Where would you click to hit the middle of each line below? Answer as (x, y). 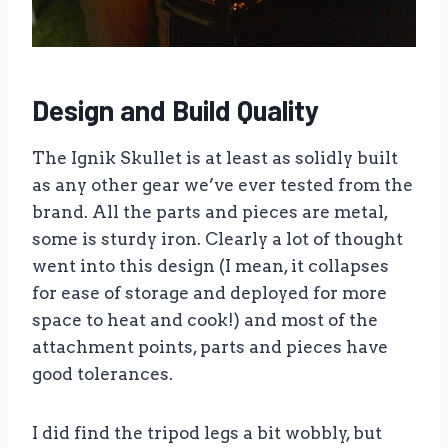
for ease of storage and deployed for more (209, 293)
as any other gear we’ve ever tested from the (222, 185)
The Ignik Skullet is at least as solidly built (215, 158)
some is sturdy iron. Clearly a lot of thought (217, 239)
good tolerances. (102, 374)
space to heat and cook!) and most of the (205, 320)
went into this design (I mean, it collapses (210, 266)
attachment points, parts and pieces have (210, 347)
